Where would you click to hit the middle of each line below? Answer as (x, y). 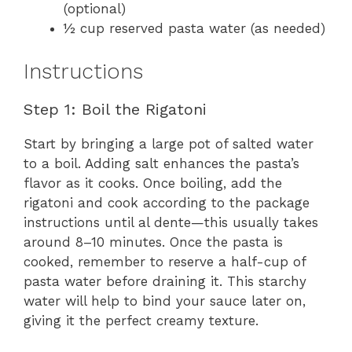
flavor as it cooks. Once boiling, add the (153, 183)
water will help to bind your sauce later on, (165, 301)
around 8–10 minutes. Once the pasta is (153, 242)
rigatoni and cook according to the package (167, 202)
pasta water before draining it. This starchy (165, 281)
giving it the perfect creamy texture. (141, 320)
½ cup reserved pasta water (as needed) (194, 29)
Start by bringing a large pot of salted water (169, 143)
